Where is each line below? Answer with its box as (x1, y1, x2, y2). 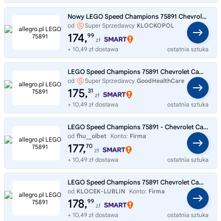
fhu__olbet (76, 132, 107, 140)
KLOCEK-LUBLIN (76, 187, 125, 195)
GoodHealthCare (137, 76, 184, 84)
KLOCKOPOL (137, 21, 174, 29)
